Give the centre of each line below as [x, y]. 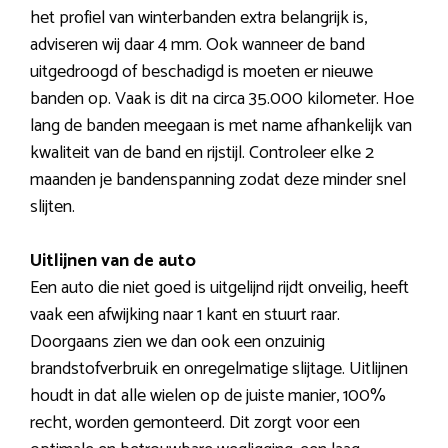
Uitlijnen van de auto [113, 260]
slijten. [52, 206]
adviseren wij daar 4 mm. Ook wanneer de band [197, 44]
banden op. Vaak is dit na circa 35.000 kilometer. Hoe [222, 98]
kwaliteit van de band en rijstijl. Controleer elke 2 [202, 152]
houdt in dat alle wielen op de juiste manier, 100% [208, 395]
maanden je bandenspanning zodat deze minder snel [218, 179]
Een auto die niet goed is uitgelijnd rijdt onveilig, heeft [219, 287]
